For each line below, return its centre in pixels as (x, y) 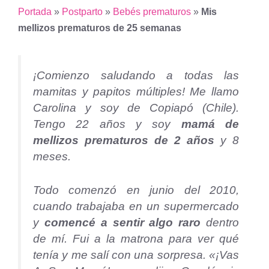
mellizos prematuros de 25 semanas (100, 28)
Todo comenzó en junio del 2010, (136, 190)
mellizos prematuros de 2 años (124, 140)
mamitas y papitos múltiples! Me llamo (136, 92)
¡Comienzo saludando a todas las (136, 75)
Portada (35, 12)
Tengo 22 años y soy (107, 124)
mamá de (210, 124)
